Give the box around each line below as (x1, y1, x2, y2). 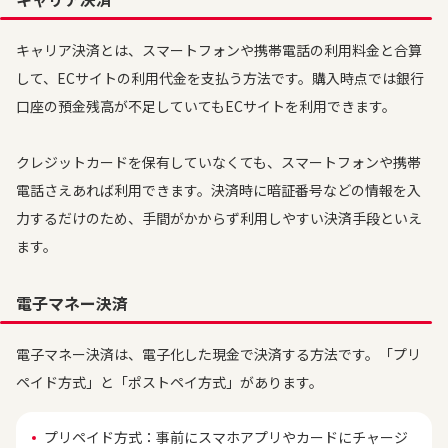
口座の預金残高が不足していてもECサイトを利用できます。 (16, 96, 396, 116)
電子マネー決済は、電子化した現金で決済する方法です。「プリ (16, 344, 421, 364)
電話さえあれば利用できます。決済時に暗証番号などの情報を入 (16, 180, 421, 200)
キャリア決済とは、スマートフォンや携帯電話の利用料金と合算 (16, 40, 422, 60)
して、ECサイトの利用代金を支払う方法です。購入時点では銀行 (16, 68, 424, 88)
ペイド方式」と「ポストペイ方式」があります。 (16, 372, 323, 392)
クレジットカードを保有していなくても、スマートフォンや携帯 (16, 152, 421, 172)
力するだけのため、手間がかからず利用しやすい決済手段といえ (16, 208, 422, 228)
